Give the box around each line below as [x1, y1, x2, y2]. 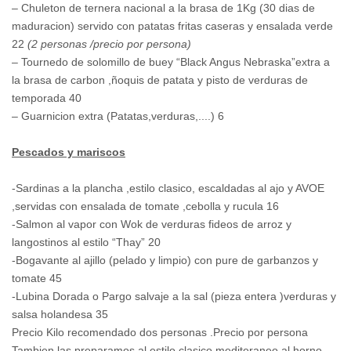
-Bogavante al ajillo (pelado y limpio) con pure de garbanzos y [12, 254, 318, 267]
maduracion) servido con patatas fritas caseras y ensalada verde [12, 20, 333, 33]
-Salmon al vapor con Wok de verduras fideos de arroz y [12, 218, 291, 231]
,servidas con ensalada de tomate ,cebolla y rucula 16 [12, 200, 279, 213]
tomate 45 [12, 272, 62, 285]
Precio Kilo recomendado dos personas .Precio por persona [12, 326, 308, 339]
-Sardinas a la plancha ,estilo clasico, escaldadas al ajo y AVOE [12, 182, 324, 195]
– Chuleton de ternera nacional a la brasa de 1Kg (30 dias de [12, 2, 315, 15]
